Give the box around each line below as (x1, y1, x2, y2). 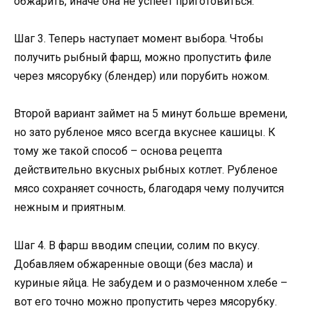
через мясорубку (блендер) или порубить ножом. (14, 69, 269, 83)
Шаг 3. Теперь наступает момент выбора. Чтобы (14, 32, 264, 46)
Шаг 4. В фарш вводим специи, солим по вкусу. (14, 238, 260, 252)
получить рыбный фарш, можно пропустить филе (14, 51, 271, 65)
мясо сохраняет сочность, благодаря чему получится (14, 182, 284, 196)
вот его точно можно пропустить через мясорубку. (14, 294, 277, 308)
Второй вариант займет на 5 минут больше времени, (14, 107, 287, 121)
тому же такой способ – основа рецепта (14, 144, 222, 158)
